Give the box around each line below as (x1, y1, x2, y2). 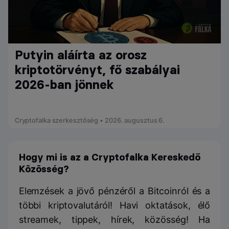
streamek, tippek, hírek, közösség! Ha (18, 214, 211, 225)
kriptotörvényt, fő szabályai (14, 62, 180, 78)
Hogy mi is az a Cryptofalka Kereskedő (18, 151, 200, 164)
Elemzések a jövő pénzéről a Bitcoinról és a (18, 186, 211, 197)
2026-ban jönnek (14, 77, 114, 93)
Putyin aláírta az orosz (14, 48, 147, 63)
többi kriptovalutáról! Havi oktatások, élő (18, 200, 211, 211)
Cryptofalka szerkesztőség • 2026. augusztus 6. (14, 117, 165, 125)
